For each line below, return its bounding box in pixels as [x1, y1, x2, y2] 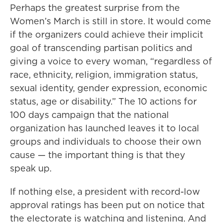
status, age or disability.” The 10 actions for [10, 95, 197, 108]
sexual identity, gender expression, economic [10, 82, 207, 94]
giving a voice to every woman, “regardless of [10, 55, 212, 67]
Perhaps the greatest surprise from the [10, 1, 180, 14]
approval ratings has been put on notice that [10, 199, 205, 211]
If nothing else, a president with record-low [10, 185, 200, 198]
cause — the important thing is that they [10, 149, 185, 161]
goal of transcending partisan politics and [10, 42, 192, 54]
